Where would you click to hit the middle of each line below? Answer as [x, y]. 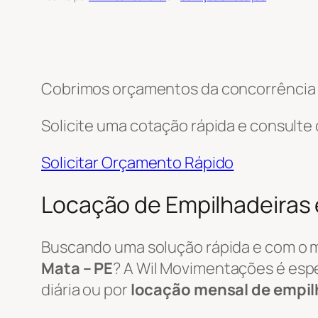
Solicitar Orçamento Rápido [138, 162]
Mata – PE [77, 268]
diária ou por [86, 289]
